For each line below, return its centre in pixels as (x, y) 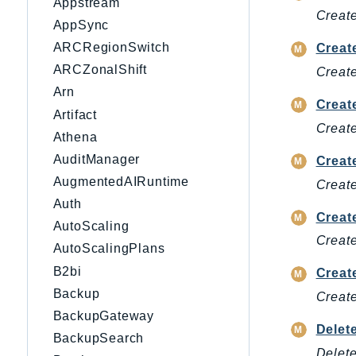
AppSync (81, 25)
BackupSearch (99, 339)
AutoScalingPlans (109, 249)
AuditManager (97, 159)
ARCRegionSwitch (111, 48)
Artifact (75, 114)
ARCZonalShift (100, 70)
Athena (75, 137)
